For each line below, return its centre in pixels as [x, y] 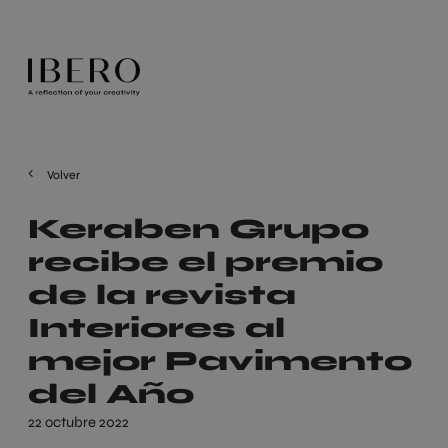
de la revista [162, 295]
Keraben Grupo [198, 229]
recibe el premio [205, 262]
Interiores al [156, 328]
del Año [111, 394]
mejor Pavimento [220, 361]
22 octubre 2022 [78, 421]
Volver [63, 175]
